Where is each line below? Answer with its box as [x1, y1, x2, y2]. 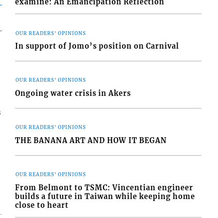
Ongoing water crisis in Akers [15, 89, 131, 98]
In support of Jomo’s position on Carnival [15, 41, 180, 51]
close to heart [15, 200, 69, 210]
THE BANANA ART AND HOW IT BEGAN [15, 136, 167, 145]
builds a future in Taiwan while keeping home [15, 192, 196, 201]
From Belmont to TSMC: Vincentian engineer [15, 183, 194, 192]
